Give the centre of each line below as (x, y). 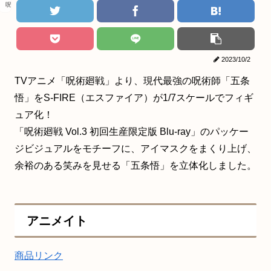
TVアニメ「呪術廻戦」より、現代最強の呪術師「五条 (132, 80)
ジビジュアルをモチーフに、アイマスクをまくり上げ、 (135, 148)
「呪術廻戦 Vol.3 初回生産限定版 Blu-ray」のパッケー (132, 131)
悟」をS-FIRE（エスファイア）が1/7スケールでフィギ (134, 97)
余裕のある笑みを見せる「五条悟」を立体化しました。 (135, 165)
